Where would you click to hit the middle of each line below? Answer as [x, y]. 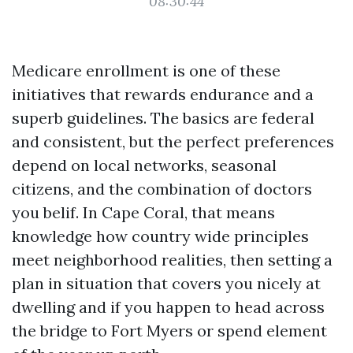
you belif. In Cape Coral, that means [143, 212]
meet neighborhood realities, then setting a [172, 260]
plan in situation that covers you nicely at [166, 283]
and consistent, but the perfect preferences [173, 141]
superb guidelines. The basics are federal [163, 118]
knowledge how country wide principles [160, 236]
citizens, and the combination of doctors [162, 189]
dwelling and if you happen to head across [168, 307]
